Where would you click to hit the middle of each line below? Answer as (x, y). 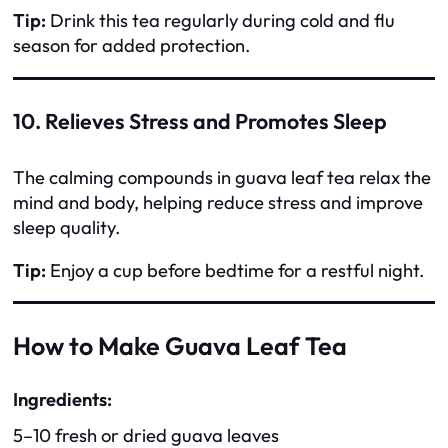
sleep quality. (66, 227)
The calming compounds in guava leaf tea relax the (222, 177)
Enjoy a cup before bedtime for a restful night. (235, 270)
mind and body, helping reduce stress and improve (218, 202)
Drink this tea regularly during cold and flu (220, 21)
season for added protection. (131, 46)
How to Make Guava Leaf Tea (180, 345)
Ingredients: (62, 399)
